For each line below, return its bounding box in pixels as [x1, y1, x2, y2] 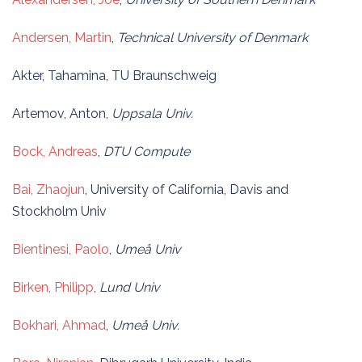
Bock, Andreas [12, 144, 98, 159]
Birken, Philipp [12, 280, 94, 295]
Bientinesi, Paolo [12, 242, 109, 257]
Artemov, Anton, [12, 106, 112, 121]
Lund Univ [99, 280, 160, 295]
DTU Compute [103, 144, 190, 159]
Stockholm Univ [12, 204, 107, 219]
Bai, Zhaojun [12, 182, 85, 197]
